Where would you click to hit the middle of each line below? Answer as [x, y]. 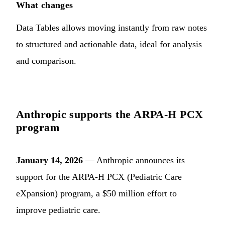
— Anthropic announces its [134, 160]
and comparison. [46, 61]
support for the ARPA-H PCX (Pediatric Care [99, 177]
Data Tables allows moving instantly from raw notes [111, 27]
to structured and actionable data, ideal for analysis [109, 44]
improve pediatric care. [58, 210]
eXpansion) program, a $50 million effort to [96, 193]
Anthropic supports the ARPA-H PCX [110, 114]
